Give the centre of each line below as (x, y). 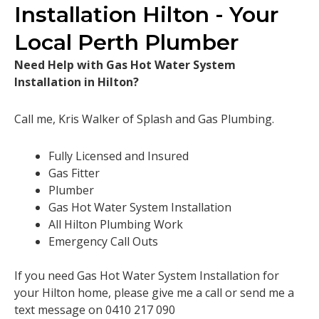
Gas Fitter (74, 173)
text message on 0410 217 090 (95, 309)
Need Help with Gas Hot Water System (125, 64)
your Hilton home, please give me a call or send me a (154, 292)
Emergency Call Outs (103, 241)
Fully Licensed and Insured (119, 156)
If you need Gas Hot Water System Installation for (147, 275)
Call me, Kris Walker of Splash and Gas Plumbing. (144, 119)
